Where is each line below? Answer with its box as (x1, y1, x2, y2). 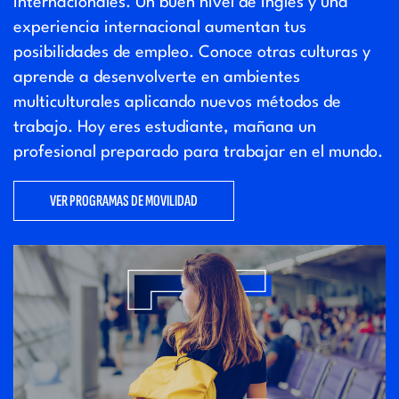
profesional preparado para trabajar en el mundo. (13, 144, 383, 161)
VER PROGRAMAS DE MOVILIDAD (50, 191, 198, 211)
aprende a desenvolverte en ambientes (13, 69, 300, 86)
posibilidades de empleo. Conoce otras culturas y (13, 45, 370, 61)
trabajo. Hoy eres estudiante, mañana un (13, 119, 316, 136)
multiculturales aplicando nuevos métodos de (13, 94, 341, 111)
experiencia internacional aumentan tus (13, 20, 306, 37)
